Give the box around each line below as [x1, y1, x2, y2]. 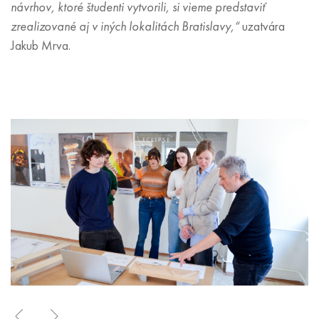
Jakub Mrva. [11, 37, 70, 54]
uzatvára [239, 18, 285, 35]
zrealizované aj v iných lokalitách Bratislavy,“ [11, 18, 239, 35]
